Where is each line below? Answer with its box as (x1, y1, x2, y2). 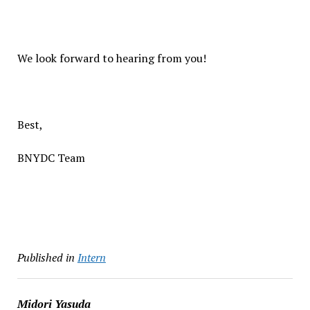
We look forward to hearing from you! (17, 51, 206, 66)
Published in (17, 250, 75, 265)
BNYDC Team (17, 150, 85, 165)
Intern (77, 250, 106, 265)
